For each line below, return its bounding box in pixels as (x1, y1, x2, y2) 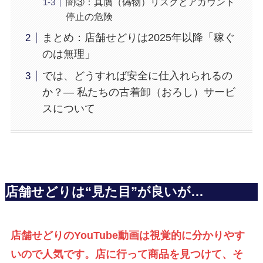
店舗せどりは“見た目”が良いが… (5, 184, 204, 199)
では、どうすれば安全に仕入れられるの (42, 70, 232, 82)
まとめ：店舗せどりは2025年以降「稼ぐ (42, 32, 235, 44)
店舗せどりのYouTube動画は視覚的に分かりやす (10, 229, 245, 241)
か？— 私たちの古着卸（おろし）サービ (42, 86, 235, 99)
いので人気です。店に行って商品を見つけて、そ (10, 248, 243, 260)
